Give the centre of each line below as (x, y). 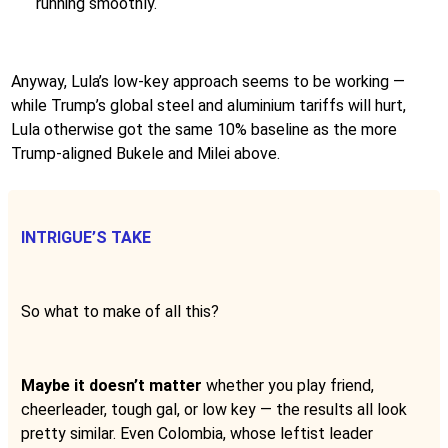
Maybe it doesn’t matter (111, 385)
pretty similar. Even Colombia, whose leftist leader (197, 433)
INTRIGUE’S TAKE (86, 237)
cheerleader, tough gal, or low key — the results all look (214, 409)
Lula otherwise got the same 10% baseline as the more (204, 129)
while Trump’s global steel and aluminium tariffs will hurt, (208, 105)
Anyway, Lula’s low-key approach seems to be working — (208, 81)
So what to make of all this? (120, 311)
